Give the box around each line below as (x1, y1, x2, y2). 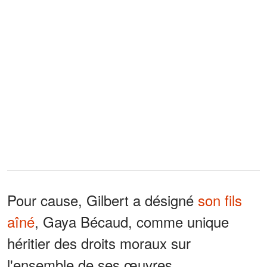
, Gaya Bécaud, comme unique (35, 210, 229, 232)
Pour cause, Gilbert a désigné (7, 189, 198, 210)
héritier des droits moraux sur (7, 232, 191, 253)
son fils (198, 189, 242, 210)
